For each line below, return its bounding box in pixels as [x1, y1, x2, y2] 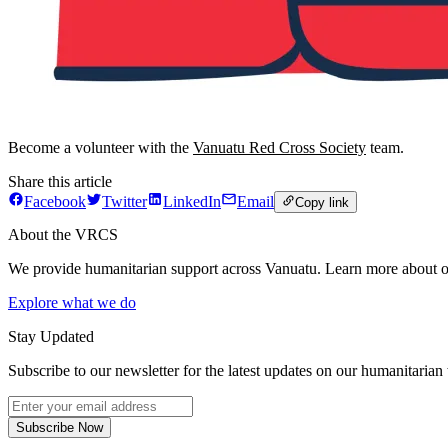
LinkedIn [163, 193, 221, 211]
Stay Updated [8, 328, 94, 346]
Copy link [295, 195, 350, 211]
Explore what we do [8, 294, 136, 312]
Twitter [102, 193, 147, 211]
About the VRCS [8, 226, 118, 244]
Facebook [24, 193, 86, 211]
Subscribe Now [16, 420, 103, 436]
